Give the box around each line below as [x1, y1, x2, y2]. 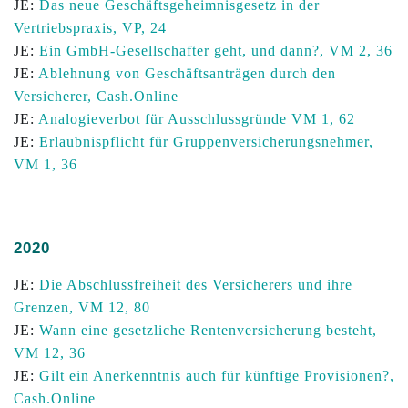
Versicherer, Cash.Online [14, 88, 178, 104]
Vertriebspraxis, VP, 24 [14, 20, 167, 36]
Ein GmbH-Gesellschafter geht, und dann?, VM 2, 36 [39, 43, 393, 58]
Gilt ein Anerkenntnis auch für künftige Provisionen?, [39, 368, 394, 383]
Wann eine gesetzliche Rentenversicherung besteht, [39, 322, 377, 338]
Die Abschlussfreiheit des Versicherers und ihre [39, 277, 352, 292]
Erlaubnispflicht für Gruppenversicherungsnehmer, [39, 134, 373, 149]
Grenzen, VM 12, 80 [14, 300, 150, 315]
